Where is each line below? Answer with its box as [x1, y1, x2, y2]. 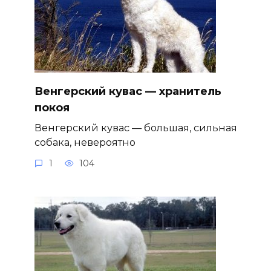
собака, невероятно [34, 135, 135, 148]
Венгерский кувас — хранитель [34, 84, 221, 98]
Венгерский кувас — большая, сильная [34, 121, 237, 134]
